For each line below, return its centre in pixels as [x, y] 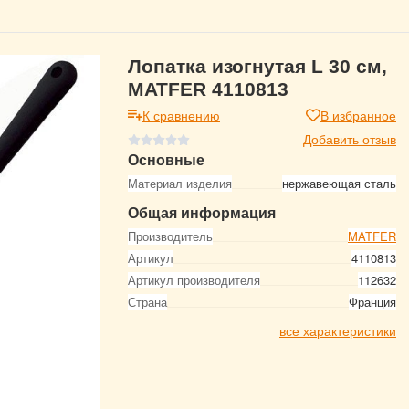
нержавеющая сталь [339, 183]
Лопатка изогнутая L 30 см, [257, 66]
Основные [166, 159]
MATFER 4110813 [208, 89]
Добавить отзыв [350, 139]
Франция [372, 302]
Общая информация [202, 212]
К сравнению [181, 115]
